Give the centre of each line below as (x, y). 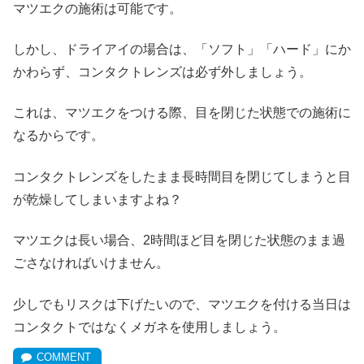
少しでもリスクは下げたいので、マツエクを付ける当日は (182, 304)
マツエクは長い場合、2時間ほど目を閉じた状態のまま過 (179, 240)
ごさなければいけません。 (91, 263)
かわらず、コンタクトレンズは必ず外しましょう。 (162, 72)
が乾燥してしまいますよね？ (97, 199)
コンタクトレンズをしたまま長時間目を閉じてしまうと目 (182, 176)
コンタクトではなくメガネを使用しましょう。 (149, 327)
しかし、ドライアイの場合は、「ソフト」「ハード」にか (182, 50)
